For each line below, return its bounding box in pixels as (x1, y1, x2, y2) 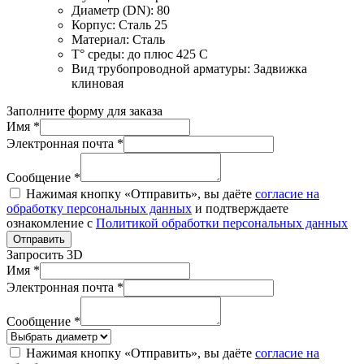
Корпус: (71, 17, 119, 32)
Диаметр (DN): (71, 2, 157, 17)
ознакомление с (6, 215, 96, 230)
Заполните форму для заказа (6, 103, 162, 118)
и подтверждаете (192, 201, 288, 215)
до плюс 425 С (128, 46, 208, 61)
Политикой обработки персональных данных (96, 215, 348, 230)
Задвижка (253, 61, 307, 76)
